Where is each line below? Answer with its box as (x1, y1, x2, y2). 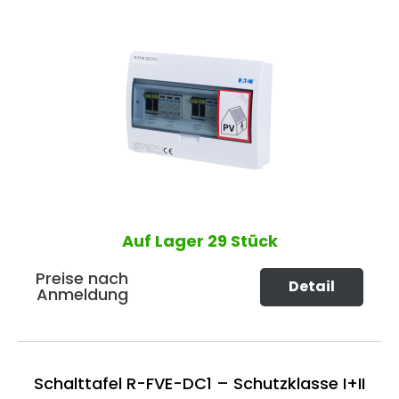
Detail (289, 276, 335, 297)
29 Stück (207, 230, 278, 253)
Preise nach (36, 267, 128, 290)
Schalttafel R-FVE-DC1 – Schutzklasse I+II (34, 371, 365, 395)
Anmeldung (36, 283, 128, 306)
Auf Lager (121, 230, 208, 253)
